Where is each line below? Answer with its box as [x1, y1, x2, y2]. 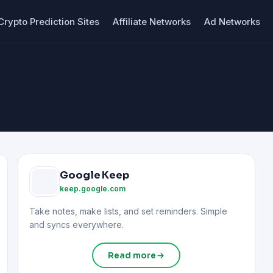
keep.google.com [60, 183, 126, 193]
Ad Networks [204, 15, 260, 27]
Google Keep [60, 168, 129, 182]
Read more [107, 250, 156, 261]
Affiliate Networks [113, 15, 191, 27]
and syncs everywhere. [29, 219, 124, 230]
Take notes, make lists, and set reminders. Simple [29, 206, 228, 216]
